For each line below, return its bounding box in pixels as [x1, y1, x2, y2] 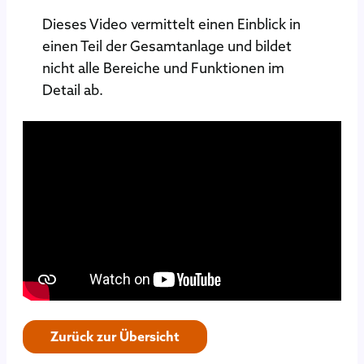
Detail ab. [42, 81, 103, 100]
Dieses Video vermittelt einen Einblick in [42, 15, 301, 34]
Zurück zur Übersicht [50, 328, 180, 345]
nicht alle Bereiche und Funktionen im [42, 59, 284, 78]
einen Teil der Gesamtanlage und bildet [42, 37, 292, 56]
